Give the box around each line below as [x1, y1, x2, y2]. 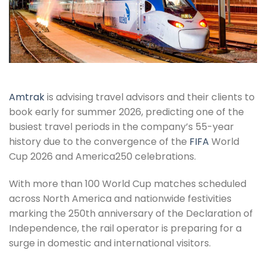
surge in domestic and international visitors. [9, 236, 211, 250]
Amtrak [9, 90, 45, 104]
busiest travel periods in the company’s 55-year [9, 120, 234, 134]
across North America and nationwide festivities [9, 191, 232, 205]
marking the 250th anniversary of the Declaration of [9, 206, 253, 220]
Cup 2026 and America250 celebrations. [9, 150, 196, 164]
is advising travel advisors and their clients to [45, 90, 255, 104]
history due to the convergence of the [9, 135, 189, 149]
